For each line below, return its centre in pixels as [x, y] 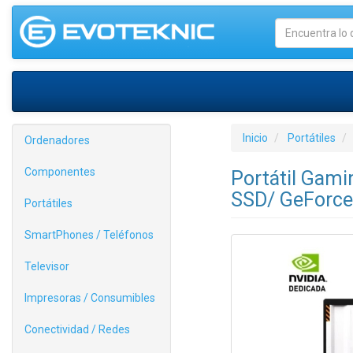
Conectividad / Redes [77, 329]
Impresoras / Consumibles [90, 298]
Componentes [60, 172]
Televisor [47, 266]
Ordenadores [57, 140]
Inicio [255, 138]
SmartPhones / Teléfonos [89, 235]
